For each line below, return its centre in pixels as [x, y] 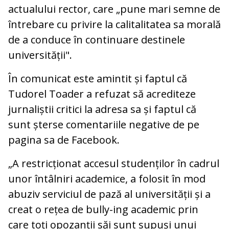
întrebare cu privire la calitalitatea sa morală [114, 25]
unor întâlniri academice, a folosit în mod [107, 179]
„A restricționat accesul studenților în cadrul [114, 164]
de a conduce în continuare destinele [97, 40]
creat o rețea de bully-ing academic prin [103, 210]
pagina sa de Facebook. [64, 140]
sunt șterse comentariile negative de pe [104, 125]
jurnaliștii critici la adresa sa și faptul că [102, 109]
